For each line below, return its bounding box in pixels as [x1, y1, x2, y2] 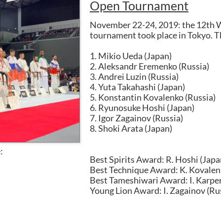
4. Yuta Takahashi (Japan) [90, 81, 185, 92]
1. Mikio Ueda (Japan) [90, 50, 172, 61]
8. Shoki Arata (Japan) [90, 123, 172, 134]
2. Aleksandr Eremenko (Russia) [90, 61, 209, 72]
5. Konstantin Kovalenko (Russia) [90, 92, 216, 103]
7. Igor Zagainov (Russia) [90, 112, 183, 123]
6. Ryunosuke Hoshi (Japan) [90, 102, 194, 113]
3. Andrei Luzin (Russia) [90, 71, 179, 82]
